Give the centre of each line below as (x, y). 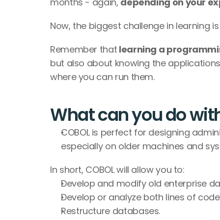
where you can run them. (102, 77)
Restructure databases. (111, 211)
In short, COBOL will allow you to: (117, 170)
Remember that (84, 49)
